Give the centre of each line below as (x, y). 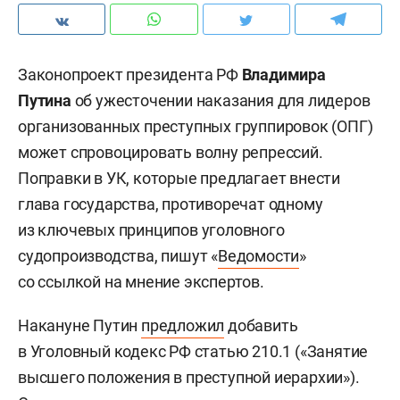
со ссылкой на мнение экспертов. (141, 282)
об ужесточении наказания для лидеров (221, 100)
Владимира (283, 75)
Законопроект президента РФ (130, 75)
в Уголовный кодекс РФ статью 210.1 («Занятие (193, 351)
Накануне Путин (80, 325)
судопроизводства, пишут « (118, 256)
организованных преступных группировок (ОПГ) (196, 126)
